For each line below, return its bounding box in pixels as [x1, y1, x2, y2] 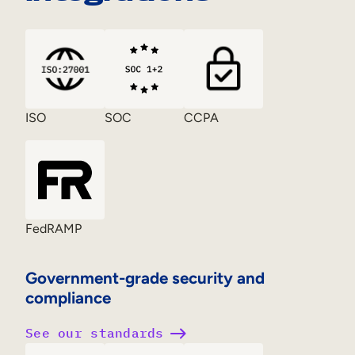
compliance [25, 287, 111, 307]
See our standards [25, 325, 164, 342]
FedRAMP [25, 221, 82, 237]
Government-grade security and [25, 267, 265, 288]
